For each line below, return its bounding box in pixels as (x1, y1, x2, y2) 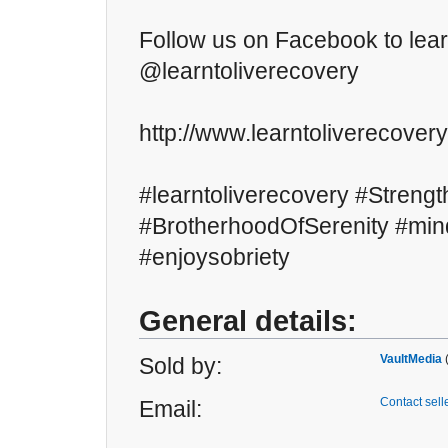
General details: (139, 305, 357, 337)
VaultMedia (380, 352, 442, 366)
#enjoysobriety (139, 244, 290, 270)
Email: (139, 396, 202, 422)
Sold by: (139, 353, 222, 379)
